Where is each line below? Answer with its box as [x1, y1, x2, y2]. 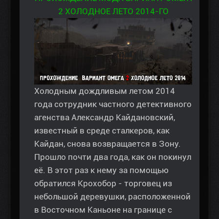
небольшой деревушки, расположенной [34, 192, 191, 202]
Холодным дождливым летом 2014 [34, 86, 175, 96]
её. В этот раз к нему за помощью [34, 165, 169, 175]
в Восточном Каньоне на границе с [34, 205, 172, 215]
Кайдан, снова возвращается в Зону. [34, 139, 181, 149]
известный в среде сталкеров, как [34, 126, 170, 136]
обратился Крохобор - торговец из [34, 178, 172, 189]
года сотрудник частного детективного [34, 99, 192, 109]
